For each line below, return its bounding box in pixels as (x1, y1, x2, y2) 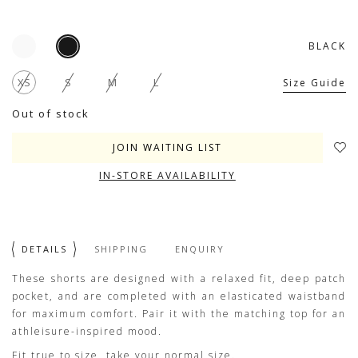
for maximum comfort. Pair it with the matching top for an (12, 307, 346, 320)
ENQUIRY (175, 243, 225, 255)
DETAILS (22, 243, 67, 255)
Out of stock (12, 106, 89, 121)
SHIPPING (94, 243, 148, 255)
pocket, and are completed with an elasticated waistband (12, 289, 346, 303)
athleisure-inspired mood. (12, 324, 162, 338)
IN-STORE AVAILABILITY (98, 169, 236, 182)
